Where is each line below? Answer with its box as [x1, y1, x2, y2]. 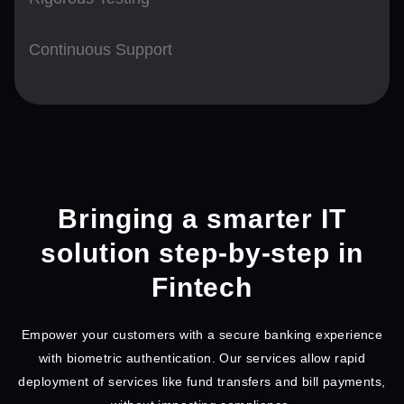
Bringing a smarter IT [58, 203, 346, 234]
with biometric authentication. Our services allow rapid [38, 350, 366, 365]
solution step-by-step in [41, 237, 363, 268]
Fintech [151, 271, 253, 302]
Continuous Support [29, 40, 172, 59]
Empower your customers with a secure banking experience [21, 326, 383, 342]
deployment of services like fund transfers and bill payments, [18, 373, 386, 389]
